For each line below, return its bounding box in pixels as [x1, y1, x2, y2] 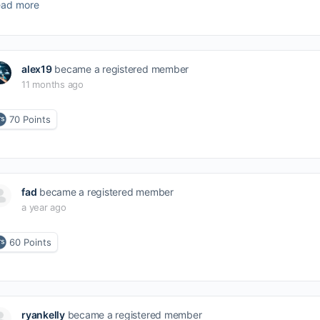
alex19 [21, 63, 52, 75]
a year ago [21, 201, 66, 213]
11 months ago [21, 79, 84, 90]
